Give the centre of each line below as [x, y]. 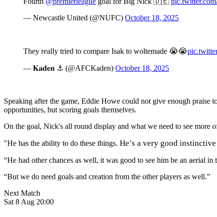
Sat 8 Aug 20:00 [29, 202]
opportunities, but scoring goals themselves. [70, 110]
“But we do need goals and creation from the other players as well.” [107, 177]
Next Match [22, 193]
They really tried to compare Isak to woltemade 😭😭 [105, 51]
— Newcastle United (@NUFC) [74, 18]
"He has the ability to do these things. [62, 143]
